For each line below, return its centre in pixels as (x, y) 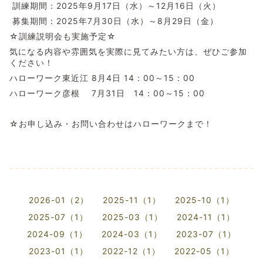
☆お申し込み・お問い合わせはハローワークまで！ (111, 123)
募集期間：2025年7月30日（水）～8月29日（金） (114, 21)
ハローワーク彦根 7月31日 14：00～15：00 (107, 93)
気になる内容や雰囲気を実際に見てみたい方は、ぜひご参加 (128, 51)
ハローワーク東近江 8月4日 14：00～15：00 (102, 77)
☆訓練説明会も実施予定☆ (63, 36)
